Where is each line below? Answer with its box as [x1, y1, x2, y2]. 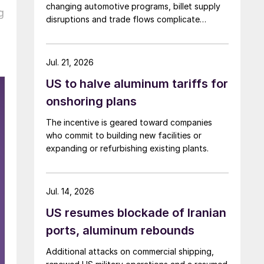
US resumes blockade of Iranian [46, 205, 226, 220]
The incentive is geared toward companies [46, 117, 212, 127]
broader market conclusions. [46, 27, 156, 37]
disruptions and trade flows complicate [46, 14, 200, 24]
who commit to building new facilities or [46, 130, 202, 140]
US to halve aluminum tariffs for [46, 76, 228, 91]
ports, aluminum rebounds [46, 223, 194, 237]
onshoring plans [46, 94, 137, 108]
